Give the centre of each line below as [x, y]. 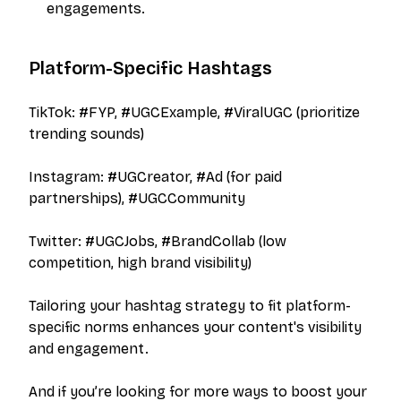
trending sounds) [86, 134]
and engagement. [89, 349]
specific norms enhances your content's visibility [195, 327]
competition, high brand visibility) [140, 263]
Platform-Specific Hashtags [150, 68]
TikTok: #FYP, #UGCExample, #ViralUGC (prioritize [194, 112]
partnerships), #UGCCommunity [137, 198]
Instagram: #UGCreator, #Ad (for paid [155, 177]
